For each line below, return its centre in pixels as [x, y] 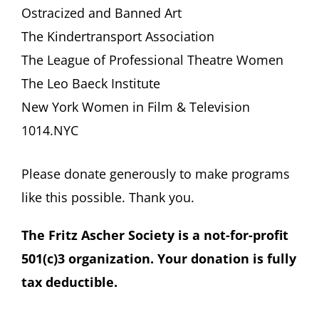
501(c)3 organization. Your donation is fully [158, 259]
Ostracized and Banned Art [101, 13]
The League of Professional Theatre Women [152, 60]
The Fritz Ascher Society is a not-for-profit [155, 235]
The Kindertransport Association [117, 37]
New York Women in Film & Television [135, 107]
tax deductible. [69, 282]
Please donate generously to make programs [155, 174]
